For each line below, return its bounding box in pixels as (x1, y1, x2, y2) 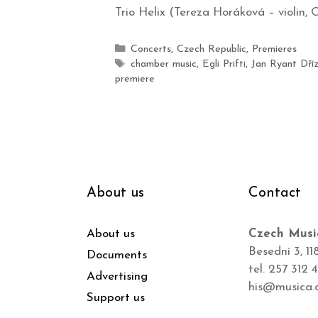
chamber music (130, 58, 197, 70)
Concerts (130, 43, 171, 55)
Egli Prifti (202, 58, 246, 70)
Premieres (251, 43, 297, 55)
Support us (87, 291, 145, 304)
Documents (87, 248, 147, 261)
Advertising (87, 270, 148, 283)
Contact (248, 185, 301, 200)
